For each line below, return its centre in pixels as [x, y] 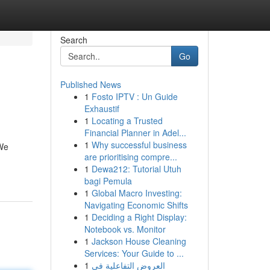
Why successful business [139, 145]
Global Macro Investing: [137, 193]
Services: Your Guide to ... [134, 253]
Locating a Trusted [127, 121]
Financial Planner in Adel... [135, 133]
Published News [90, 84]
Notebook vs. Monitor [125, 229]
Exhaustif [102, 108]
